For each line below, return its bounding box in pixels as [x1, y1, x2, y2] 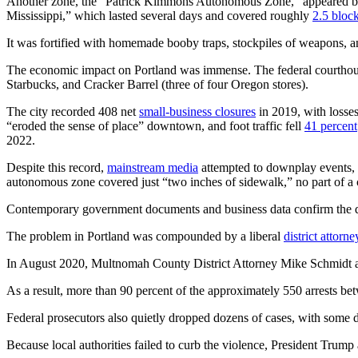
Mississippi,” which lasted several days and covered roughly [6, 8, 312, 22]
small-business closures [139, 104, 256, 118]
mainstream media [107, 160, 198, 174]
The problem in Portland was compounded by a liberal [6, 229, 284, 243]
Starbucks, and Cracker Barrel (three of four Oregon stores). [6, 77, 308, 91]
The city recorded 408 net [6, 104, 139, 118]
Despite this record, [6, 160, 107, 174]
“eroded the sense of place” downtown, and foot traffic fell [6, 118, 304, 133]
